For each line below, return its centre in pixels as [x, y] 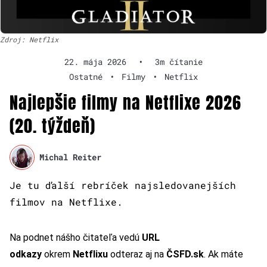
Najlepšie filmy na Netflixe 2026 [125, 102]
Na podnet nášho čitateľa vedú [76, 237]
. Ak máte [223, 254]
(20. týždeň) [52, 125]
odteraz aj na [137, 254]
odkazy [26, 254]
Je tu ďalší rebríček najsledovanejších [123, 185]
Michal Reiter [71, 157]
